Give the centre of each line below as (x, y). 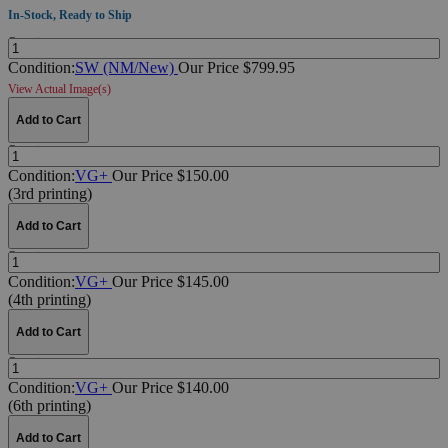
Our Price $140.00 (170, 387)
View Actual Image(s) (59, 88)
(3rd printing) (50, 193)
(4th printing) (49, 299)
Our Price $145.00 (170, 281)
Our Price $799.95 (236, 67)
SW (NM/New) (126, 67)
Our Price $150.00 (170, 175)
